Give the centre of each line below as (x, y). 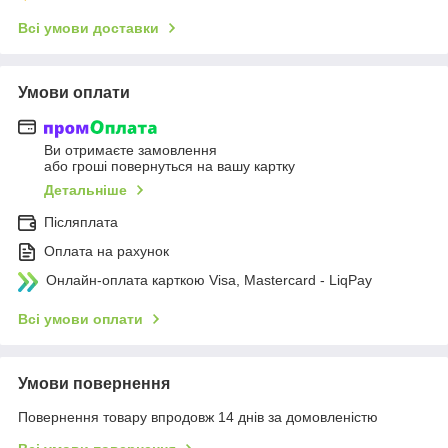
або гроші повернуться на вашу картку (169, 166)
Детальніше (85, 190)
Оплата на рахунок (106, 251)
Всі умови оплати (80, 319)
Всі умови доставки (88, 27)
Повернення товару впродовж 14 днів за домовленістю (198, 417)
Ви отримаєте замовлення (130, 150)
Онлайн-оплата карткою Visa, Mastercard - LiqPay (209, 280)
